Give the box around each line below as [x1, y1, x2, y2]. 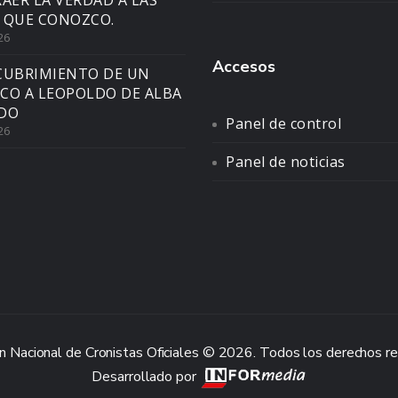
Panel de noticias [226, 152, 346, 171]
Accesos [212, 56, 275, 77]
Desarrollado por [92, 367, 200, 386]
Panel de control [226, 114, 341, 133]
